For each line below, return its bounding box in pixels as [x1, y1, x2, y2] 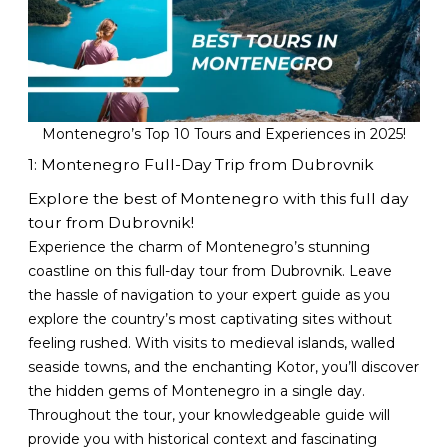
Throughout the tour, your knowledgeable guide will [28, 406, 391, 425]
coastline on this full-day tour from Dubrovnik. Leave [28, 262, 393, 281]
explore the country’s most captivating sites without [28, 310, 393, 329]
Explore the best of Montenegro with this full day [28, 189, 409, 209]
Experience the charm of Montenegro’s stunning [28, 238, 371, 257]
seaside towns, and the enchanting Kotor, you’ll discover [28, 358, 420, 377]
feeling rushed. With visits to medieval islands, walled [28, 334, 396, 353]
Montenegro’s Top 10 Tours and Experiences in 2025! [42, 124, 406, 143]
